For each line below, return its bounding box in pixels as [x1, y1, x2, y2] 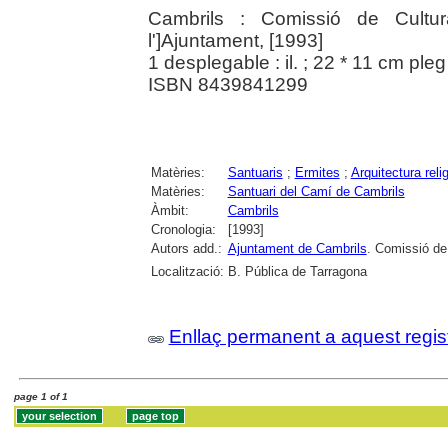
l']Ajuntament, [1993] [147, 29, 323, 51]
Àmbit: [150, 202, 189, 218]
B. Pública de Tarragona [227, 263, 367, 279]
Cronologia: [150, 221, 216, 237]
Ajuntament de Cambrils [227, 240, 367, 256]
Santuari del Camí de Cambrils [227, 183, 405, 199]
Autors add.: [150, 240, 222, 256]
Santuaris [227, 164, 283, 180]
